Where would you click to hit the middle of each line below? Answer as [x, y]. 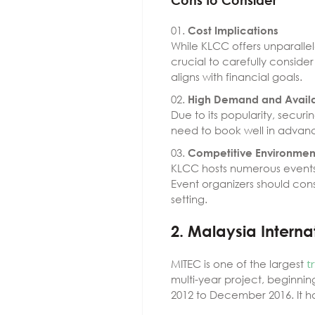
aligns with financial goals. [237, 77]
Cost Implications [233, 30]
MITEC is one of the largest [239, 264]
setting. [189, 199]
